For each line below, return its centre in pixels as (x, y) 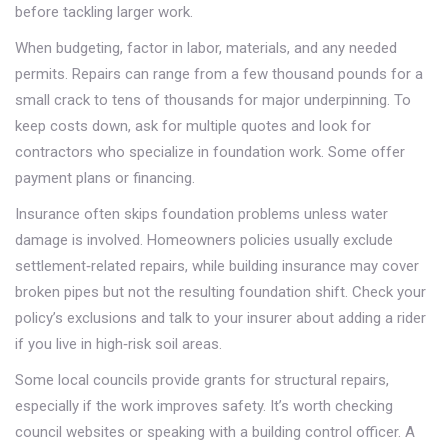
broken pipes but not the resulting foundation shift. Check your (220, 292)
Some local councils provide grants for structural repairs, (202, 380)
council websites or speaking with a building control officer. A (215, 432)
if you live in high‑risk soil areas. (118, 344)
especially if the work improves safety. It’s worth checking (204, 406)
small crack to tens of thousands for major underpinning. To (213, 100)
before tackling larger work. (104, 12)
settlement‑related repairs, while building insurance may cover (217, 266)
